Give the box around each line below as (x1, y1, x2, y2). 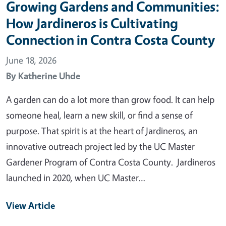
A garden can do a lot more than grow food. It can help (6, 93, 214, 105)
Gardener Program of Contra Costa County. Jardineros (6, 155, 215, 168)
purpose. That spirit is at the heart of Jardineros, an (6, 124, 198, 137)
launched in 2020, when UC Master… (6, 171, 145, 184)
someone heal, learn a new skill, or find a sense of (6, 108, 193, 121)
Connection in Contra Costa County (6, 31, 215, 48)
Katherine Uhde (18, 69, 80, 82)
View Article (6, 199, 55, 211)
